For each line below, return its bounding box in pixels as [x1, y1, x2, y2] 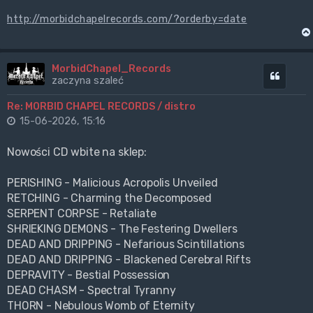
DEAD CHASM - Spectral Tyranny [7, 283, 176, 297]
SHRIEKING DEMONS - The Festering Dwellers [7, 221, 238, 235]
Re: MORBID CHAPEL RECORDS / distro [7, 99, 196, 112]
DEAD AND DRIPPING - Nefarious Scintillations [7, 237, 245, 251]
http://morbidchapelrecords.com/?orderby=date [7, 12, 247, 25]
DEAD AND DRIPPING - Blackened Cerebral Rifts [7, 252, 252, 266]
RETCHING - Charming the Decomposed [7, 191, 212, 205]
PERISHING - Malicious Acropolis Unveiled [7, 175, 218, 189]
